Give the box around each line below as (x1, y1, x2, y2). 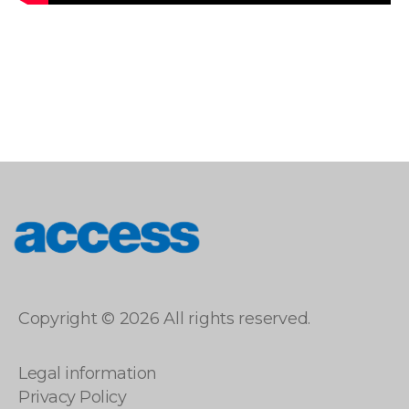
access (5, 267, 61, 288)
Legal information (18, 362, 157, 383)
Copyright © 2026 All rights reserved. (18, 309, 311, 330)
